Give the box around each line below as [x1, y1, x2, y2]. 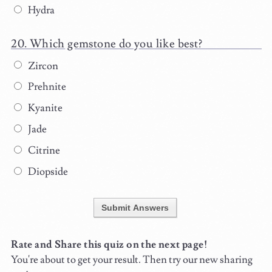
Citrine [25, 143, 60, 157]
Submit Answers [101, 202, 169, 212]
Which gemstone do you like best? [29, 36, 203, 51]
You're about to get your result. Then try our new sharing [11, 253, 253, 267]
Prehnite [25, 80, 66, 94]
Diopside [25, 165, 68, 178]
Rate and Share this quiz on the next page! [11, 237, 207, 251]
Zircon [25, 59, 58, 73]
